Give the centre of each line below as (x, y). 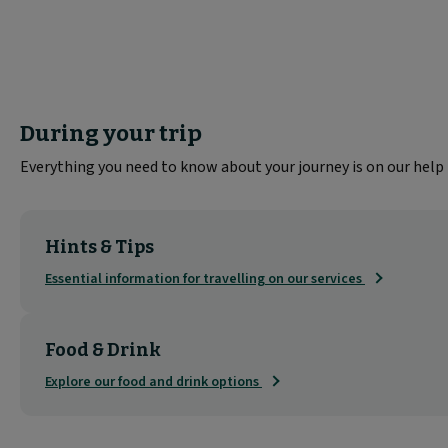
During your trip (111, 133)
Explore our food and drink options (153, 381)
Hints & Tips (99, 246)
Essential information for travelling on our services (205, 278)
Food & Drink (103, 349)
